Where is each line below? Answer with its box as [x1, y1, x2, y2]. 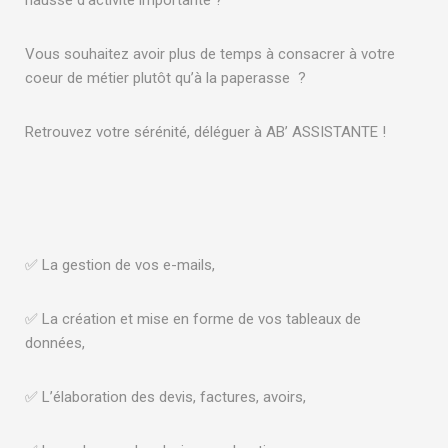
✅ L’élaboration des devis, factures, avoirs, [25, 387, 306, 406]
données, [25, 333, 85, 352]
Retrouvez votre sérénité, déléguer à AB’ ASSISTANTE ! [25, 122, 386, 141]
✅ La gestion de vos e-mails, [25, 255, 215, 274]
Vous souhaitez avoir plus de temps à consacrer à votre [25, 44, 395, 63]
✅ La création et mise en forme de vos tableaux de [25, 309, 361, 328]
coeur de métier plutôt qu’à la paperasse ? [25, 68, 306, 87]
